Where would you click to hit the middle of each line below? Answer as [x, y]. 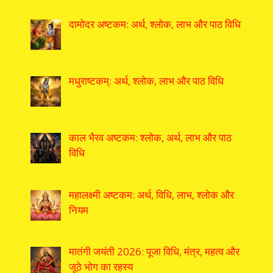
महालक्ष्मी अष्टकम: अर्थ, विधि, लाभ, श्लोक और [151, 194]
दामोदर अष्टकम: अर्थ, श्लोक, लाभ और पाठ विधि [154, 24]
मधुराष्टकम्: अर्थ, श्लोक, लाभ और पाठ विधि [146, 80]
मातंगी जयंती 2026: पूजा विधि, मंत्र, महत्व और [154, 251]
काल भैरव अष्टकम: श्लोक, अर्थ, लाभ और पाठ [150, 138]
